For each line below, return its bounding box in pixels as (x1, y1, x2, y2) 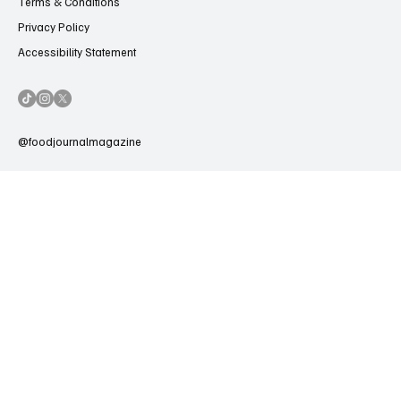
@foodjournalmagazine (18, 134, 141, 149)
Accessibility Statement (18, 44, 136, 59)
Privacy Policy (18, 19, 90, 34)
